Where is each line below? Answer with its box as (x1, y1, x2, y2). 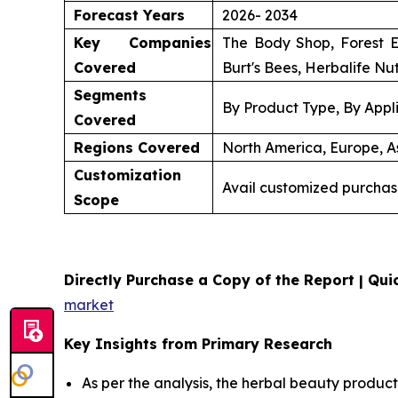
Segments (74, 86, 147, 105)
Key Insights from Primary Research (64, 335, 332, 354)
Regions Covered (74, 139, 200, 157)
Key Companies (74, 34, 211, 52)
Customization (74, 166, 181, 185)
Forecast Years (74, 6, 185, 25)
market (64, 296, 114, 314)
